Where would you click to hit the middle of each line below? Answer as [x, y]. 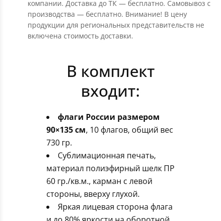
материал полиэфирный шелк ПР [110, 168]
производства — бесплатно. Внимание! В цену [107, 14]
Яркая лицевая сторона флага [115, 207]
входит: [110, 91]
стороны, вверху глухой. [93, 194]
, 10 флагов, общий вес [129, 130]
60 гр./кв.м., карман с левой [99, 181]
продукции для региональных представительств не [116, 25]
